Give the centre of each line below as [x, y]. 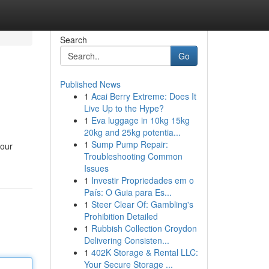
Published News [90, 84]
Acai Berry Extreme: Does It [144, 96]
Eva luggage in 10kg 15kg [140, 120]
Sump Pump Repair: [129, 144]
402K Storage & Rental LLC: [144, 252]
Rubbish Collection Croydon [144, 228]
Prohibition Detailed [121, 216]
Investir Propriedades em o [142, 180]
